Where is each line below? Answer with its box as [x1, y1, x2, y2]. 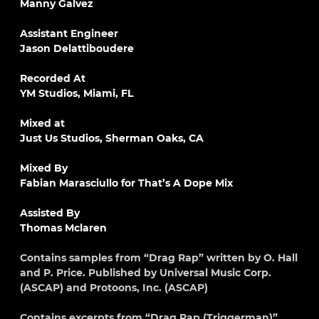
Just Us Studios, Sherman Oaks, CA [20, 132, 204, 145]
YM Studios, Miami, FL [20, 87, 133, 100]
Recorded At [20, 72, 85, 85]
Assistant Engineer [20, 27, 118, 40]
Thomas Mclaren [20, 221, 107, 234]
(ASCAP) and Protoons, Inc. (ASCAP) [20, 281, 208, 294]
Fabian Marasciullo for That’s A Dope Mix [20, 177, 233, 189]
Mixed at [20, 117, 65, 130]
